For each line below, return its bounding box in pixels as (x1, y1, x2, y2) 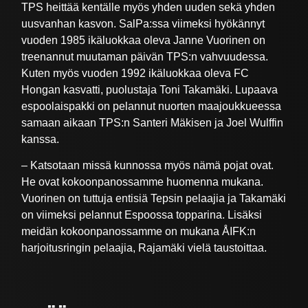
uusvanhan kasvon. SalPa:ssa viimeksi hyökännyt (21, 17, 265, 30)
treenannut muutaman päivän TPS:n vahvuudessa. (21, 50, 269, 63)
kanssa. (21, 133, 60, 145)
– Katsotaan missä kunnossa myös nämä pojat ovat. (21, 159, 274, 172)
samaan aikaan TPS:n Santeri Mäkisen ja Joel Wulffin (21, 116, 284, 129)
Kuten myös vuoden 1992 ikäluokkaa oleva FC (21, 67, 250, 79)
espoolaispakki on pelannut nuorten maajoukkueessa (21, 100, 282, 112)
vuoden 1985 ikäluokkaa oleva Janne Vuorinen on (21, 34, 266, 46)
